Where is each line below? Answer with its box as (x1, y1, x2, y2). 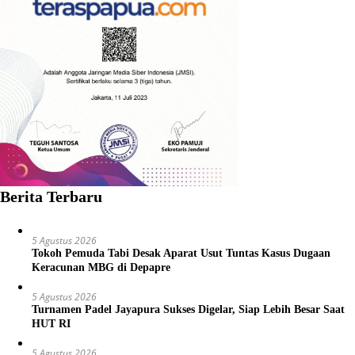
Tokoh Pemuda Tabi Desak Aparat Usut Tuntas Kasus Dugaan (32, 246, 330, 259)
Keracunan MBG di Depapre (32, 261, 170, 273)
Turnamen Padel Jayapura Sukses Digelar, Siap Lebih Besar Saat (32, 303, 345, 315)
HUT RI (32, 317, 71, 330)
